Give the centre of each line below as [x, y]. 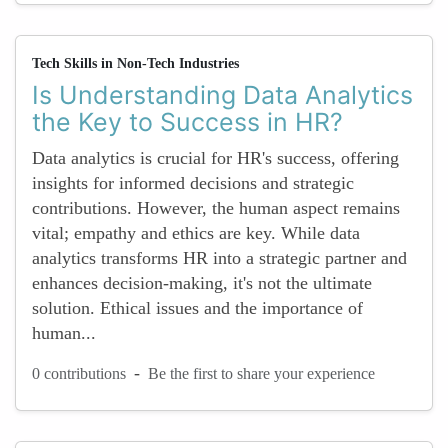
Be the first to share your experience [261, 373]
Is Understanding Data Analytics [222, 95]
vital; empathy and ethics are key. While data [196, 233]
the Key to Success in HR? [187, 122]
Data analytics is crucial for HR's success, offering [215, 158]
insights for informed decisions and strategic [193, 183]
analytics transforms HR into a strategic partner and [219, 258]
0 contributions [79, 373]
